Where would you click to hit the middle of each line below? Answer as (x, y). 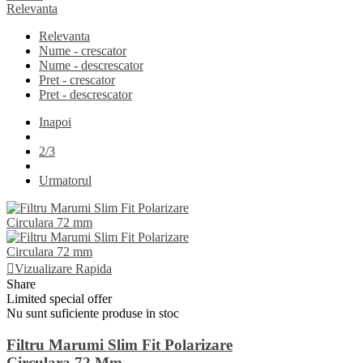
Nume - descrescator (91, 66)
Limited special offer (59, 299)
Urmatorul (65, 181)
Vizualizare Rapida (63, 269)
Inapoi (55, 122)
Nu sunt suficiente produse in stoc (93, 314)
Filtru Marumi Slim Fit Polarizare (120, 344)
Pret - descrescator (85, 95)
